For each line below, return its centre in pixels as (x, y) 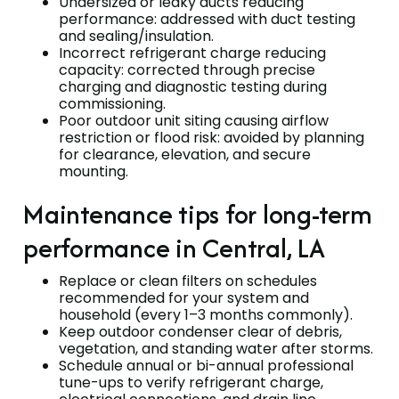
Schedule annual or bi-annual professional (206, 365)
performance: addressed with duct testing (207, 19)
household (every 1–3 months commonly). (206, 314)
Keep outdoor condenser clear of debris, (200, 331)
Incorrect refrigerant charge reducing (192, 53)
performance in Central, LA (174, 248)
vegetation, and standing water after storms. (216, 348)
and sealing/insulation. (136, 36)
